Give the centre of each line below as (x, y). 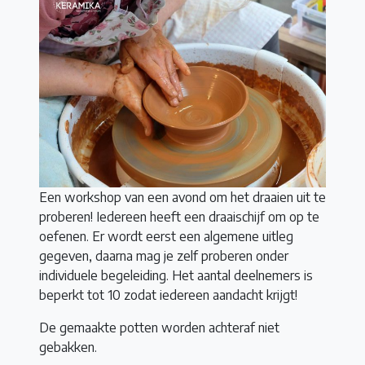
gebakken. (68, 347)
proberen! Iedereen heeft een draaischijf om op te (179, 216)
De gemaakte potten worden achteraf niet (159, 327)
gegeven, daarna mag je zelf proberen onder (164, 255)
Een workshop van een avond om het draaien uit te (182, 197)
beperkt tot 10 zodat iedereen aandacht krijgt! (168, 295)
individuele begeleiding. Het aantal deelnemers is (176, 275)
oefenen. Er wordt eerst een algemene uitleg (166, 236)
